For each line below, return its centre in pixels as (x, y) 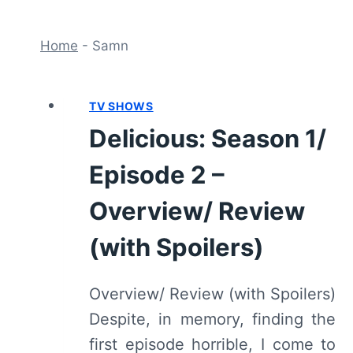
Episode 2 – (157, 174)
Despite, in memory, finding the (213, 319)
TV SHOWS (121, 106)
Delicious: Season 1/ (208, 138)
